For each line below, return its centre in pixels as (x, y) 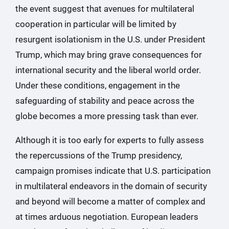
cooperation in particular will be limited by (96, 24)
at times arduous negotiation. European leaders (107, 217)
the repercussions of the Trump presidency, (99, 155)
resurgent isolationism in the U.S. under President (110, 39)
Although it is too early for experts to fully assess (110, 140)
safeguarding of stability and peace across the (105, 101)
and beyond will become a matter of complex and (110, 201)
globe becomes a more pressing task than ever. (108, 116)
